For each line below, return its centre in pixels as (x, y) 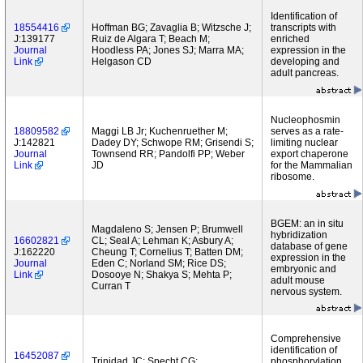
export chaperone (310, 154)
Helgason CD (122, 62)
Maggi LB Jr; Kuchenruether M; (160, 131)
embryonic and (303, 269)
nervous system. (306, 292)
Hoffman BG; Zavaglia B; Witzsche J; (171, 28)
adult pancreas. (305, 73)
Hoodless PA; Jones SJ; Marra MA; (168, 50)
